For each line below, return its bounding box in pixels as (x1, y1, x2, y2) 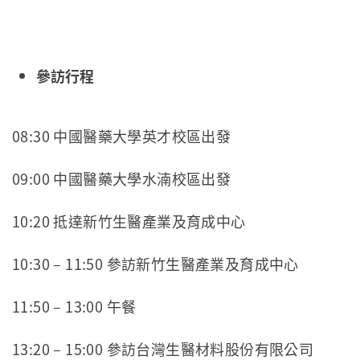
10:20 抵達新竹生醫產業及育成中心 (12, 211, 246, 232)
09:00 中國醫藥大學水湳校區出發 (12, 168, 231, 190)
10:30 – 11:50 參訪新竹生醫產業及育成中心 (12, 253, 299, 275)
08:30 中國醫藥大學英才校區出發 (12, 125, 231, 147)
